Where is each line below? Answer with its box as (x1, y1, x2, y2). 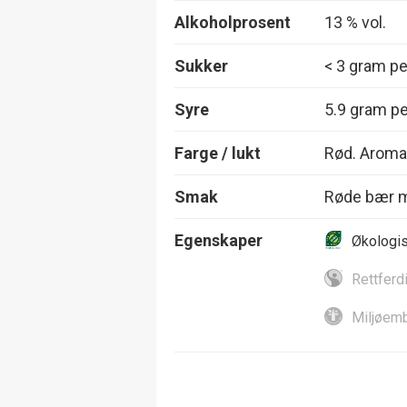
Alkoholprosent (174, 12, 291, 32)
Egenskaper (174, 230, 263, 250)
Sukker (174, 55, 228, 75)
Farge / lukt (174, 143, 261, 163)
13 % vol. (324, 12, 386, 32)
